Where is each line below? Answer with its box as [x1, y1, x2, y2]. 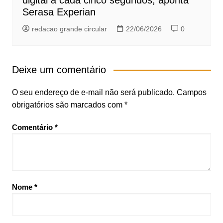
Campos [176, 88, 207, 97]
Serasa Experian [22, 6, 96, 18]
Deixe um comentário [11, 64, 106, 76]
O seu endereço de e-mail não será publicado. [11, 88, 175, 97]
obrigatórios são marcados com [11, 101, 124, 110]
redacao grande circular [31, 25, 107, 33]
